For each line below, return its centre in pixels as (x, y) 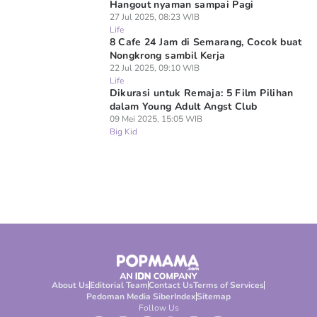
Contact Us (171, 285)
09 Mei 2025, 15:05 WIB (156, 119)
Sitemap (213, 296)
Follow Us (158, 308)
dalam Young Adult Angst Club (183, 106)
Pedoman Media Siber (130, 296)
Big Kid (123, 132)
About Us (71, 285)
